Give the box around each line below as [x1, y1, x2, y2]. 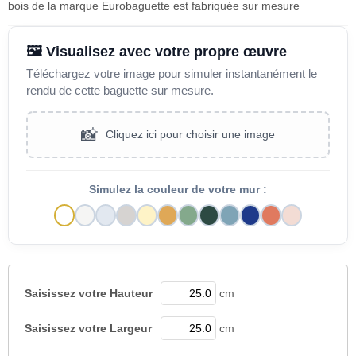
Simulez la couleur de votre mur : [89, 183, 267, 195]
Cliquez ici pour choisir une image [106, 128, 275, 141]
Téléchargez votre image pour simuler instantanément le [26, 66, 317, 80]
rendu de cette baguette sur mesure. [26, 83, 214, 97]
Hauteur [110, 286, 153, 300]
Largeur [110, 321, 152, 335]
